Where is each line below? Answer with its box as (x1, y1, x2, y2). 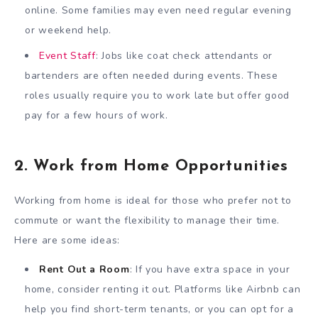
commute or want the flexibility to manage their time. (14, 214, 280, 228)
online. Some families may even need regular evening (25, 4, 292, 18)
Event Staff (39, 49, 96, 63)
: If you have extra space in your (129, 262, 290, 276)
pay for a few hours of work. (25, 109, 168, 123)
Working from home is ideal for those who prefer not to (14, 194, 292, 208)
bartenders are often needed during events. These (25, 69, 278, 83)
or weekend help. (25, 23, 112, 38)
